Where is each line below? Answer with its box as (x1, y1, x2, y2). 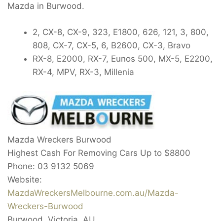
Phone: (7, 161, 37, 171)
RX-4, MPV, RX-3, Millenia (33, 67, 134, 77)
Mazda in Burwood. (7, 1, 84, 11)
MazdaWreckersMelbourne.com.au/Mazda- (7, 187, 179, 198)
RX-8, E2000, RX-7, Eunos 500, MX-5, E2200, (33, 53, 213, 64)
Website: (7, 174, 42, 184)
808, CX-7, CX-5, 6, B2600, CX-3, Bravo (33, 40, 190, 50)
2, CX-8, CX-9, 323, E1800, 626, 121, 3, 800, (33, 27, 209, 37)
